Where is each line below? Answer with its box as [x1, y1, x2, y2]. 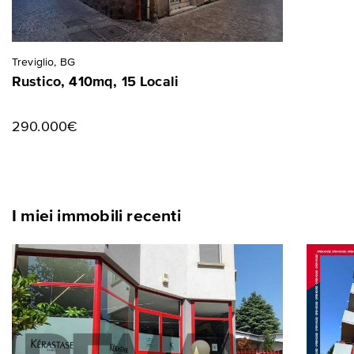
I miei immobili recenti [12, 208, 181, 226]
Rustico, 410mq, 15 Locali [12, 75, 179, 90]
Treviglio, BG [12, 57, 76, 69]
